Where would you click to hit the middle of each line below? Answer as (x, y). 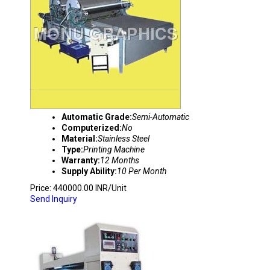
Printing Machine (114, 149)
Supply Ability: (89, 171)
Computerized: (92, 128)
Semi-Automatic (161, 117)
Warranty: (81, 160)
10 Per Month (142, 171)
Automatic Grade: (97, 117)
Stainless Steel (124, 139)
